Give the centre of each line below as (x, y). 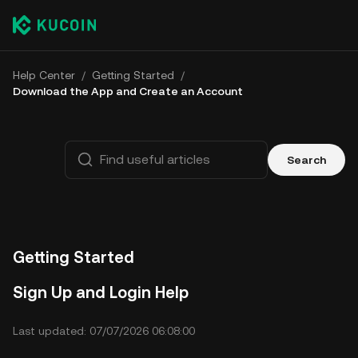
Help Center (44, 75)
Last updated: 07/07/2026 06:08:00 (104, 331)
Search (306, 160)
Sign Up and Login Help (101, 292)
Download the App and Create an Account (128, 91)
